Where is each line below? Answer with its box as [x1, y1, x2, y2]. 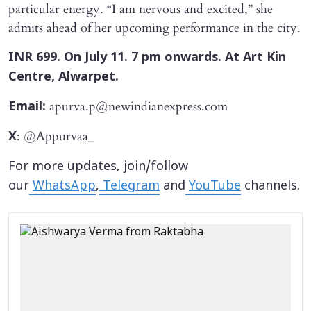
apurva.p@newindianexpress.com [46, 97, 228, 115]
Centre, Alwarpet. [8, 69, 119, 85]
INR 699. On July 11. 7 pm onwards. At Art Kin [8, 49, 286, 66]
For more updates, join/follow [8, 158, 188, 175]
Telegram [99, 178, 160, 194]
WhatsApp [33, 178, 96, 194]
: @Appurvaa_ [17, 127, 94, 145]
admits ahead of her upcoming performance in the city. [8, 19, 301, 37]
